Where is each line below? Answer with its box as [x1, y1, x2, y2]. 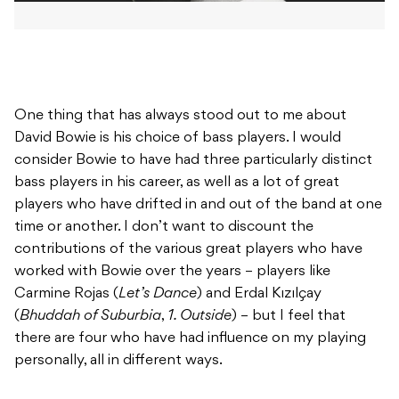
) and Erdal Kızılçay [197, 287, 322, 302]
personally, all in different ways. [14, 354, 223, 369]
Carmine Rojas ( [14, 287, 118, 302]
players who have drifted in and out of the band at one [14, 198, 382, 213]
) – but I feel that [232, 309, 346, 324]
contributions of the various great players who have [14, 242, 362, 257]
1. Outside [167, 309, 232, 324]
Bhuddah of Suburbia [20, 309, 161, 324]
